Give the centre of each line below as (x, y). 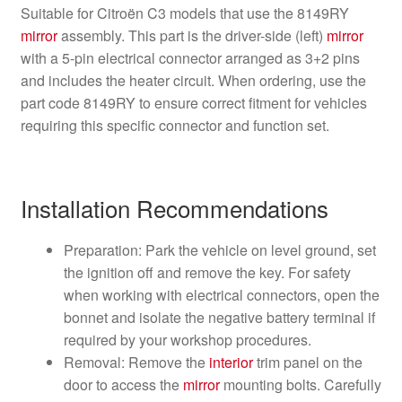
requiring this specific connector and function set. (175, 126)
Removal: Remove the (136, 363)
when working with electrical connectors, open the (221, 295)
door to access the (123, 385)
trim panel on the (307, 363)
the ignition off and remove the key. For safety (207, 273)
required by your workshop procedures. (187, 340)
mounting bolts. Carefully (300, 385)
